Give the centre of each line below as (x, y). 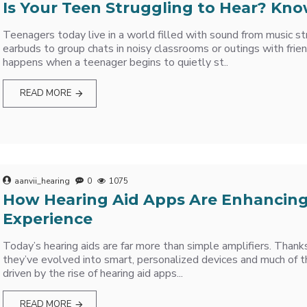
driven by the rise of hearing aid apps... (93, 273)
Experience (48, 219)
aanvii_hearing (42, 181)
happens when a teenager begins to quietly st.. (116, 62)
